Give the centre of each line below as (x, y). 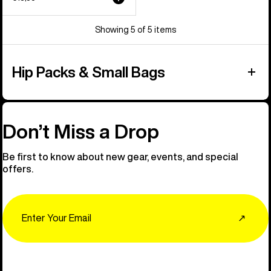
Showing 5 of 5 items (135, 29)
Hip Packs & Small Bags (89, 72)
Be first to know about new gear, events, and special (120, 156)
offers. (18, 168)
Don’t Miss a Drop (81, 131)
